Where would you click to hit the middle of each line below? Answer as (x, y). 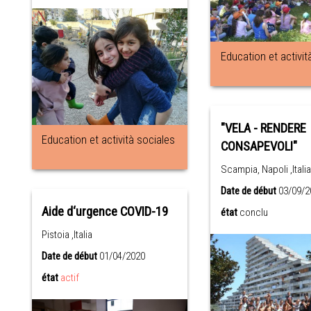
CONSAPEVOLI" (259, 146)
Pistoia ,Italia (67, 234)
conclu (253, 212)
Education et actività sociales (109, 139)
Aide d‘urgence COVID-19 (105, 211)
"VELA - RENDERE (263, 128)
